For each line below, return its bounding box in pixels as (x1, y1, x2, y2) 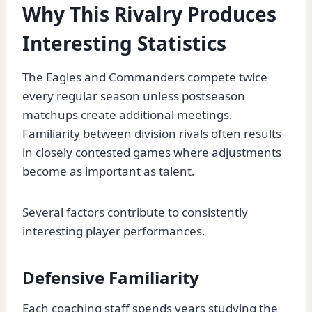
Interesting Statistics (22, 30, 226, 57)
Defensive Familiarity (22, 266, 199, 290)
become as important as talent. (22, 163, 195, 180)
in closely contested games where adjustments (22, 144, 281, 161)
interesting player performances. (22, 223, 205, 240)
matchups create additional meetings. (22, 107, 233, 123)
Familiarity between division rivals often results (22, 125, 281, 142)
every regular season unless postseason (22, 88, 245, 104)
